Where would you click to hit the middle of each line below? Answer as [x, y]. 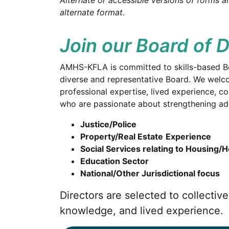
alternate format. [92, 12]
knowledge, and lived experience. [142, 211]
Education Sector [114, 161]
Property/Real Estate [122, 136]
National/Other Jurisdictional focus [150, 173]
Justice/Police [108, 124]
